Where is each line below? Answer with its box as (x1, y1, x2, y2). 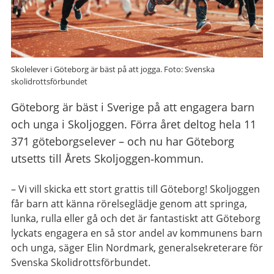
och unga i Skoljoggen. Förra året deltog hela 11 (11, 117, 256, 132)
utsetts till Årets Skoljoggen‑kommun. (11, 151, 204, 166)
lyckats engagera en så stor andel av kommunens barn (11, 226, 262, 240)
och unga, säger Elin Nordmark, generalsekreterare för (11, 241, 263, 255)
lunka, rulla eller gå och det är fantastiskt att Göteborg (11, 212, 261, 226)
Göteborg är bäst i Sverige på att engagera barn (11, 100, 254, 115)
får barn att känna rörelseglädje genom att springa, (11, 197, 247, 211)
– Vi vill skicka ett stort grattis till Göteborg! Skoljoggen (11, 182, 260, 196)
